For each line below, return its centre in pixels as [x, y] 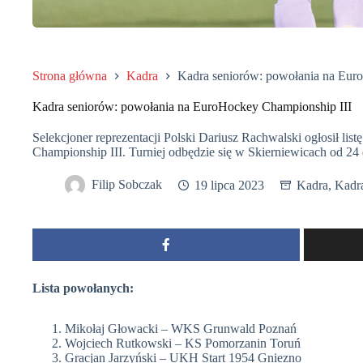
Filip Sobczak [127, 185]
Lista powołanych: [83, 288]
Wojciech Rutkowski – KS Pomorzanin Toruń [183, 344]
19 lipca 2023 [229, 185]
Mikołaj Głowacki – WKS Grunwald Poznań [181, 329]
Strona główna [70, 76]
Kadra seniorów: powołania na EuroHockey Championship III [192, 107]
